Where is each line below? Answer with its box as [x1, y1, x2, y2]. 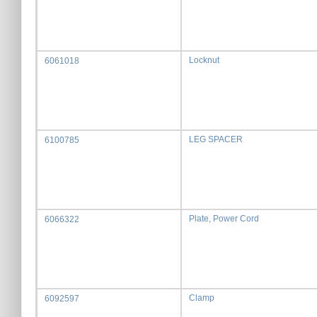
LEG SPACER [189, 134, 243, 144]
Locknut [189, 55, 219, 65]
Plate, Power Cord [189, 214, 259, 224]
